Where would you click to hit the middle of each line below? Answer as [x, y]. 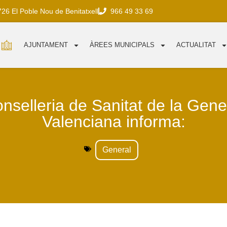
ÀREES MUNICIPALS [122, 45]
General [117, 150]
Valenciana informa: [113, 122]
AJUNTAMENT [46, 45]
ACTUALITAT [196, 45]
